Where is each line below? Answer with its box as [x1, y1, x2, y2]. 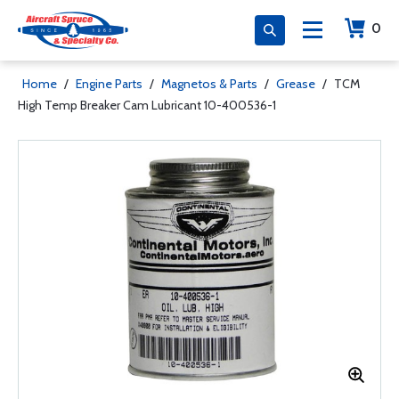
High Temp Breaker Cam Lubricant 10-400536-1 [18, 97, 276, 113]
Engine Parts [76, 76, 142, 92]
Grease [276, 76, 315, 92]
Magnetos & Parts [161, 76, 257, 92]
